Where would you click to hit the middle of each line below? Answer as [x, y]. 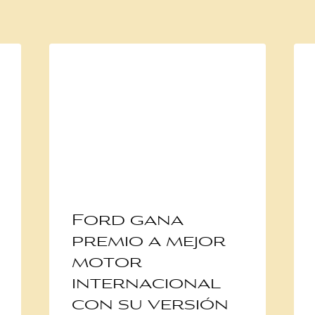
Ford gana [127, 221]
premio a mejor [148, 242]
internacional [146, 284]
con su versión [150, 306]
